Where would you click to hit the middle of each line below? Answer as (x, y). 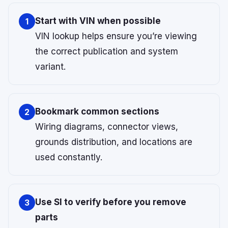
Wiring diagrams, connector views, (107, 127)
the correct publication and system (107, 52)
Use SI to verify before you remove (111, 202)
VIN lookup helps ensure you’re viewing (116, 36)
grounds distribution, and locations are (114, 142)
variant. (50, 67)
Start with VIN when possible (98, 21)
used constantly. (69, 158)
